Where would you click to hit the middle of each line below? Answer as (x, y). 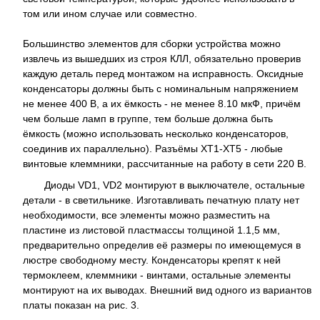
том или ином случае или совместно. (110, 14)
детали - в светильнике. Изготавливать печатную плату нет (161, 200)
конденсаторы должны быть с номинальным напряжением (161, 89)
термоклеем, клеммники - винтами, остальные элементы (157, 275)
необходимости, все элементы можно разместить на (146, 215)
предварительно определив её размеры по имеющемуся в (162, 245)
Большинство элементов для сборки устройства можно (152, 44)
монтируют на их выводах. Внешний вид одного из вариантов (167, 290)
